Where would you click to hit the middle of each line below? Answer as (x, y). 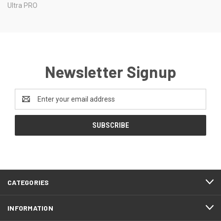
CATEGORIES (28, 182)
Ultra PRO (22, 5)
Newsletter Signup (110, 71)
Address (28, 104)
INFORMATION (30, 208)
